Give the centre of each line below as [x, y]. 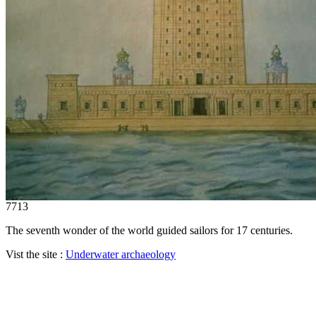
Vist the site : [36, 254]
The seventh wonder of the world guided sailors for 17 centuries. [149, 230]
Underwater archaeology [121, 254]
